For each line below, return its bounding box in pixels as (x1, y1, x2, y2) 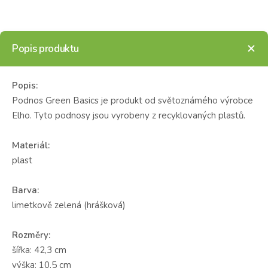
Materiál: (12, 139, 50, 151)
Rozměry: (12, 229, 50, 241)
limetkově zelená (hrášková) (12, 199, 126, 211)
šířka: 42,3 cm (12, 243, 66, 256)
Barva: (12, 184, 39, 196)
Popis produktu (12, 41, 79, 56)
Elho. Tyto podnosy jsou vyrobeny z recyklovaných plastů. (12, 109, 245, 121)
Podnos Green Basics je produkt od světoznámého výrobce (12, 94, 253, 106)
